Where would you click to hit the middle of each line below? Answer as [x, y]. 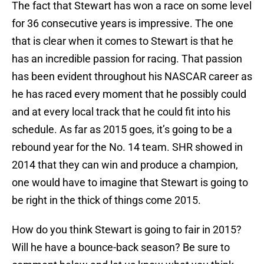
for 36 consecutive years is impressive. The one [123, 24]
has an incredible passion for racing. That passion [127, 59]
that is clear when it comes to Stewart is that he [123, 41]
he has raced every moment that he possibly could [129, 94]
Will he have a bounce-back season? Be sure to [121, 247]
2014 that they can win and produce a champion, [125, 165]
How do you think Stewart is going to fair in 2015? [127, 230]
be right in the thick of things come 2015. [106, 200]
